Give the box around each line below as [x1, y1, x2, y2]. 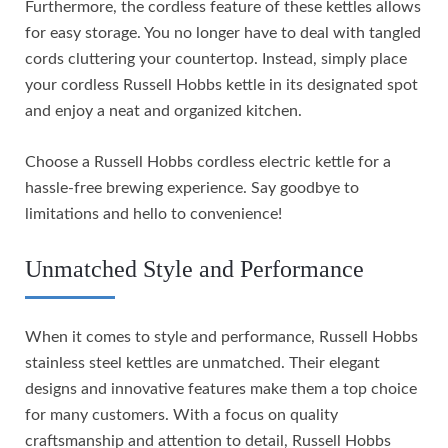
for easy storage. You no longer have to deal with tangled [25, 25, 421, 42]
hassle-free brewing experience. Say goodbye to [25, 180, 359, 197]
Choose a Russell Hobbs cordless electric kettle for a [25, 154, 391, 171]
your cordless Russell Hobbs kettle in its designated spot [25, 77, 418, 94]
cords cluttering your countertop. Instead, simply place [25, 51, 407, 68]
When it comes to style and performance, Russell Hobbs [25, 329, 418, 346]
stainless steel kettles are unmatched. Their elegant [25, 355, 380, 372]
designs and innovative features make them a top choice [25, 381, 417, 398]
